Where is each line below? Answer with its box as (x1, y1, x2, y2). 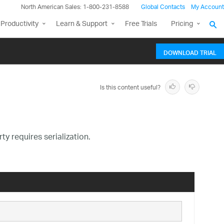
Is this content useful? (100, 81, 160, 94)
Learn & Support (56, 16, 107, 32)
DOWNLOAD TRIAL (163, 43, 216, 60)
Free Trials (125, 16, 157, 32)
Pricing (171, 16, 193, 32)
